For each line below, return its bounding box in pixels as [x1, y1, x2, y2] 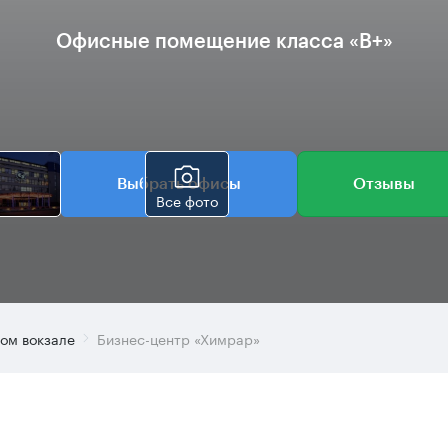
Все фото [156, 188, 218, 211]
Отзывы [353, 175, 415, 192]
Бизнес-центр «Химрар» [97, 326, 260, 349]
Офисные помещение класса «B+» [55, 32, 393, 52]
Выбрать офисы [117, 175, 241, 192]
